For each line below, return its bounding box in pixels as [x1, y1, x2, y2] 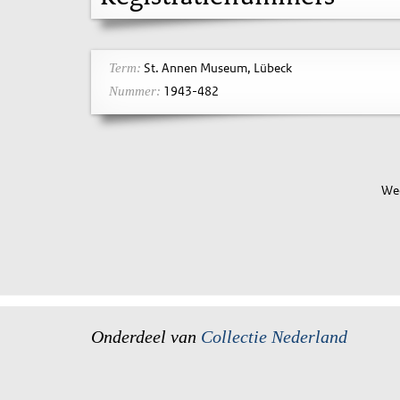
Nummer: [109, 83, 161, 98]
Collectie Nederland [201, 327, 347, 346]
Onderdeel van [91, 327, 201, 346]
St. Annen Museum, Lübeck [141, 59, 292, 76]
